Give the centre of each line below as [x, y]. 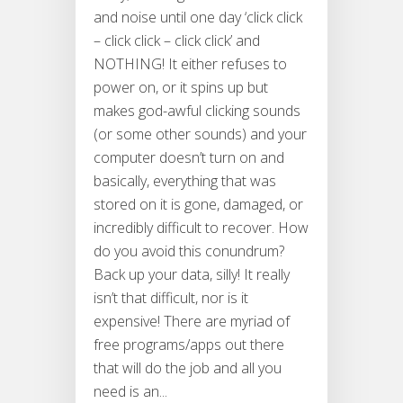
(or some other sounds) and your [200, 134]
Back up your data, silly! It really [192, 275]
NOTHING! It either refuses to [190, 64]
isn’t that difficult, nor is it [171, 298]
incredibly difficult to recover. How [201, 228]
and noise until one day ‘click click [198, 18]
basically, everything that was [185, 181]
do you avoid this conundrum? [189, 251]
